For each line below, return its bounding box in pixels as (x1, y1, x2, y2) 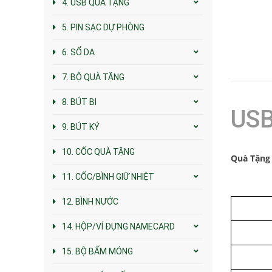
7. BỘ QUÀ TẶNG (62, 72, 124, 82)
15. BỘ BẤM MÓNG (62, 246, 133, 256)
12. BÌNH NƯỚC (62, 196, 118, 206)
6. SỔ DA (62, 47, 95, 57)
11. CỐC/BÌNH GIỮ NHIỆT (62, 171, 154, 182)
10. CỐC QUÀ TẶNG (62, 146, 135, 157)
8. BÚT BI (62, 97, 97, 107)
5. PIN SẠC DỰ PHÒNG (62, 22, 144, 32)
